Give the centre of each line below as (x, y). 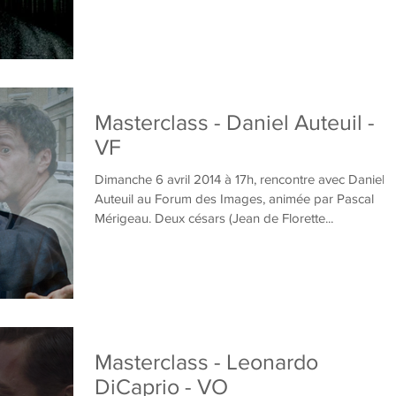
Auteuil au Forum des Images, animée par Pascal (234, 198)
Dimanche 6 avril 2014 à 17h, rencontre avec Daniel (240, 179)
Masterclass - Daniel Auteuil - (235, 122)
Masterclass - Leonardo (206, 362)
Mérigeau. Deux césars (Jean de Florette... (214, 218)
